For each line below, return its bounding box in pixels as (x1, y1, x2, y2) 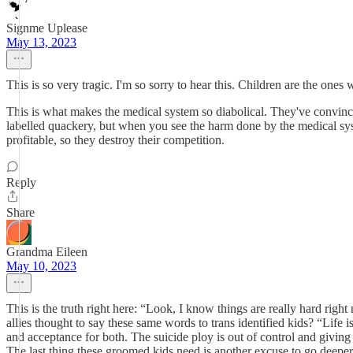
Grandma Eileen (6, 245, 87, 258)
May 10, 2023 (6, 259, 76, 273)
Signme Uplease (6, 21, 87, 35)
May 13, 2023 (6, 35, 76, 49)
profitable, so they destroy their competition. (6, 133, 225, 147)
